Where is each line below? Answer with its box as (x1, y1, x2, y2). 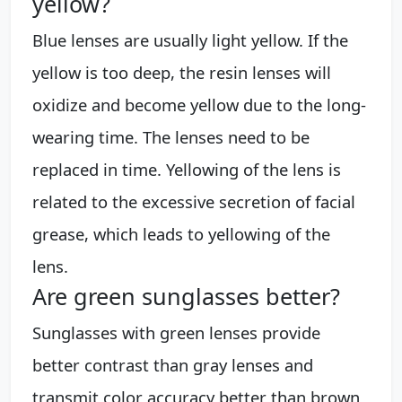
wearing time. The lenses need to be (32, 125, 310, 148)
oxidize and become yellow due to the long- (32, 92, 366, 116)
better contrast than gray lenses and (32, 353, 313, 376)
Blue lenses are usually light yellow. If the (32, 28, 348, 51)
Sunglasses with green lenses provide (32, 320, 320, 344)
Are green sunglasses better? (32, 280, 340, 311)
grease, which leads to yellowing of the (32, 222, 330, 245)
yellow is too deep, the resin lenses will (32, 60, 331, 83)
